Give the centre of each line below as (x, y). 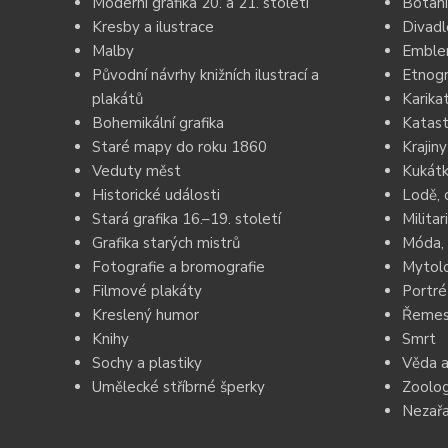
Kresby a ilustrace (153, 27)
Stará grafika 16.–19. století (186, 219)
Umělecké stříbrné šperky (178, 387)
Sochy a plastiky (147, 363)
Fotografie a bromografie (178, 267)
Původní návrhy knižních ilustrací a (205, 75)
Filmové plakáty (147, 291)
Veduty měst (136, 171)
